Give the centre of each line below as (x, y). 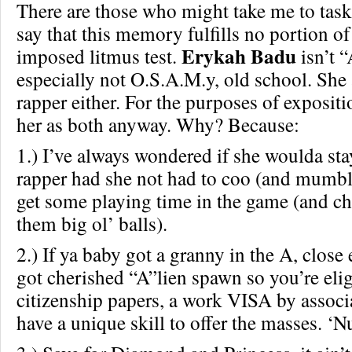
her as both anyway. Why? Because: (158, 124)
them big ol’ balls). (92, 223)
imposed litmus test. (99, 55)
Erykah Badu (239, 56)
